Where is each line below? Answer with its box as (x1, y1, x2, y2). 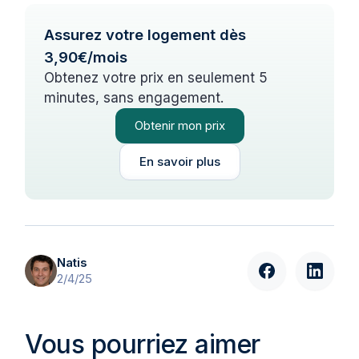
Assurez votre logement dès (44, 25, 247, 43)
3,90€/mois (44, 47, 128, 66)
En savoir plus (139, 153, 220, 169)
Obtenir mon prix (134, 117, 225, 133)
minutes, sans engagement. (44, 89, 224, 106)
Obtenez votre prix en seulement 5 (44, 69, 268, 86)
